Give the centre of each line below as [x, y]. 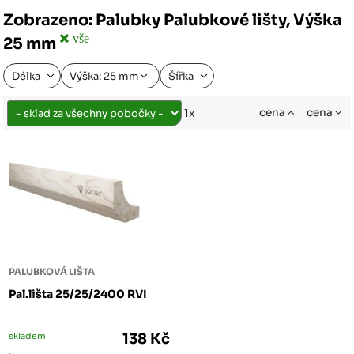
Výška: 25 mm [105, 76]
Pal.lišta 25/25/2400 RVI [78, 294]
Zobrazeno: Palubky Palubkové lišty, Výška [173, 21]
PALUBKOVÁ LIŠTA [52, 271]
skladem [28, 335]
